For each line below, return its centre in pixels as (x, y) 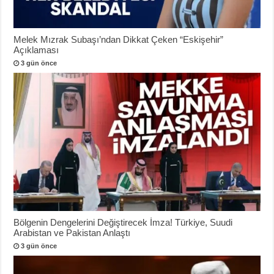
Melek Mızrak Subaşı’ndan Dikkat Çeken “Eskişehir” (119, 39)
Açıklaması (36, 50)
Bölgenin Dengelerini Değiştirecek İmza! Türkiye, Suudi (123, 222)
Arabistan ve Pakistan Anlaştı (72, 232)
